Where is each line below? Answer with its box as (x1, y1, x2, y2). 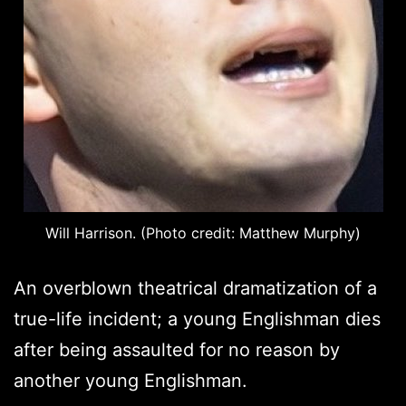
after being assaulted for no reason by (14, 338, 340, 361)
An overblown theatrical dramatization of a (14, 276, 377, 299)
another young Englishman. (14, 369, 247, 391)
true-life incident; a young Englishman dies (14, 307, 381, 330)
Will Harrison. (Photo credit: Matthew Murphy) (45, 223, 361, 242)
